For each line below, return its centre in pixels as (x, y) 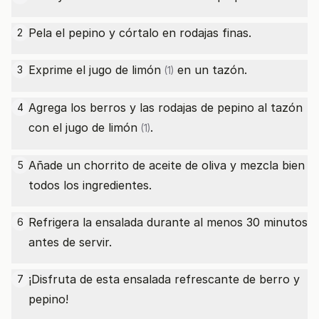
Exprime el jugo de (80, 70)
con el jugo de (68, 127)
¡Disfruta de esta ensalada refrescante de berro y (164, 279)
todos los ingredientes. (90, 185)
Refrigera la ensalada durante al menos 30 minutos (168, 222)
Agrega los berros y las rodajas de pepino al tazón (166, 108)
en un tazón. (210, 70)
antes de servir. (70, 242)
